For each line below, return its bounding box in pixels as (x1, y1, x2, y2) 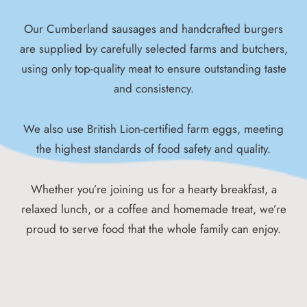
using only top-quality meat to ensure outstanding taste (21, 60, 286, 77)
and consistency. (113, 80, 194, 97)
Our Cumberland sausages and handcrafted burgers (24, 21, 283, 38)
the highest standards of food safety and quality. (36, 140, 271, 158)
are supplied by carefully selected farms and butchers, (19, 40, 288, 58)
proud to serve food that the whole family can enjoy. (26, 220, 281, 237)
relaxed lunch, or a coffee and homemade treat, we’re (21, 200, 286, 217)
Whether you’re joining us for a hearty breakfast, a (30, 180, 277, 197)
